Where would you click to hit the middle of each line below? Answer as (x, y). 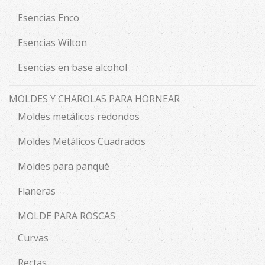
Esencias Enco (49, 18)
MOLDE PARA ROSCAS (67, 216)
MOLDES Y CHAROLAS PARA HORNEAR (94, 99)
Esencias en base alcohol (72, 68)
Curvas (33, 238)
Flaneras (37, 191)
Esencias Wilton (52, 43)
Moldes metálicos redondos (79, 117)
